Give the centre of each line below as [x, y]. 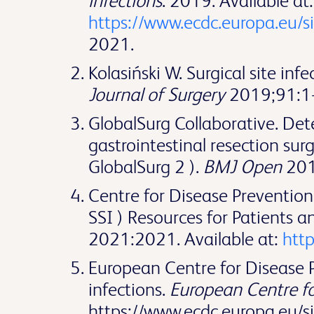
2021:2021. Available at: [185, 239]
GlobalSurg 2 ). [146, 166]
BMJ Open [243, 166]
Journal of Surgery [157, 94]
